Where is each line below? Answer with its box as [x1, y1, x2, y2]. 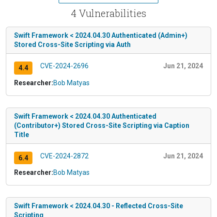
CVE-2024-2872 [40, 152, 89, 160]
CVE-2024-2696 [40, 62, 89, 70]
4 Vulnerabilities [71, 6, 146, 19]
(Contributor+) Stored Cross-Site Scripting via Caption [14, 121, 189, 129]
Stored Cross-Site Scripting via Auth [14, 40, 131, 48]
